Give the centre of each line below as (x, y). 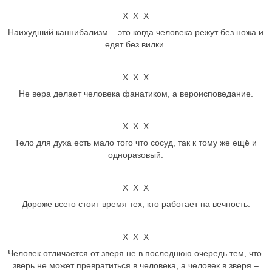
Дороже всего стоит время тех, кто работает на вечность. (136, 204)
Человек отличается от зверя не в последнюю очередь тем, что (136, 253)
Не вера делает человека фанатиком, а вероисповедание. (136, 93)
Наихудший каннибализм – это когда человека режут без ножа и (136, 32)
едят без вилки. (136, 44)
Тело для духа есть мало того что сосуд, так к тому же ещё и (136, 143)
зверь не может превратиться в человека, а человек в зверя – (136, 265)
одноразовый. (136, 155)
